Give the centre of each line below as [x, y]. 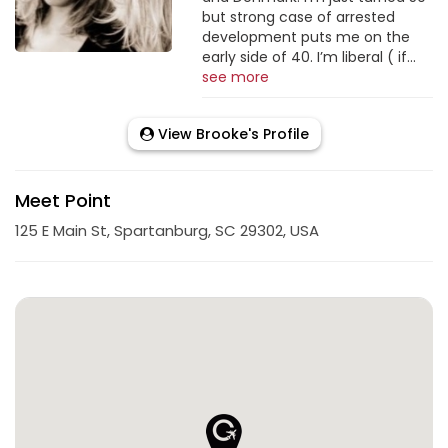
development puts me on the [305, 37]
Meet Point [63, 200]
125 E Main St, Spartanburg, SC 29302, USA [167, 230]
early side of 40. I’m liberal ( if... [308, 57]
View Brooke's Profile [231, 134]
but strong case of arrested [298, 17]
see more [235, 77]
